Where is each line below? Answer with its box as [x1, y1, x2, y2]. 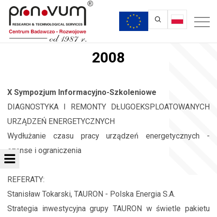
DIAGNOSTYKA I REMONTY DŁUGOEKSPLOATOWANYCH [7, 102, 210, 111]
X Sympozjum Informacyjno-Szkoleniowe [7, 88, 156, 97]
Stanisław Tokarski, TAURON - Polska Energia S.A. [7, 189, 175, 199]
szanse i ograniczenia [7, 146, 81, 155]
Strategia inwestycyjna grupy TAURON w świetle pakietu [7, 204, 210, 213]
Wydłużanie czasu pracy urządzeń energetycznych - [7, 131, 210, 140]
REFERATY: [7, 175, 45, 184]
